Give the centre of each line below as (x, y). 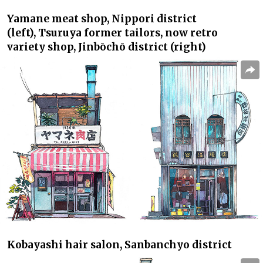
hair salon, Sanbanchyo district (149, 245)
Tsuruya (61, 33)
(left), (23, 33)
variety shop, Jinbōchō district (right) (107, 47)
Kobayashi (36, 245)
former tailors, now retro (151, 33)
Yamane (29, 19)
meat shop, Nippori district (124, 19)
